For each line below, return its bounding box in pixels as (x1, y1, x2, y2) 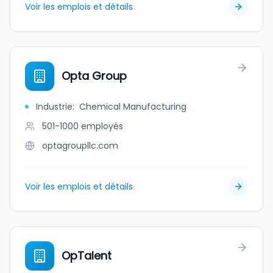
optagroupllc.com (42, 140, 118, 152)
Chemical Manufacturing (79, 101, 186, 113)
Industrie (36, 101, 73, 113)
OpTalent (62, 248, 112, 263)
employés (81, 120, 123, 132)
